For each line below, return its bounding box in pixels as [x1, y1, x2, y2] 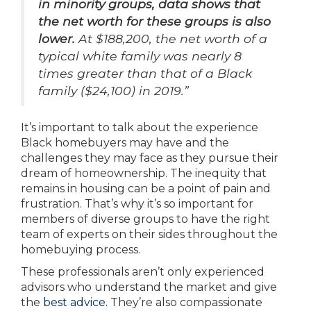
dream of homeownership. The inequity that [21, 167, 267, 180]
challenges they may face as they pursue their [21, 151, 278, 165]
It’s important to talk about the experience [21, 121, 258, 135]
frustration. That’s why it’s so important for [21, 197, 253, 211]
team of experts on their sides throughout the [21, 228, 278, 242]
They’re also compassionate [108, 296, 262, 310]
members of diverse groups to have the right [21, 212, 270, 226]
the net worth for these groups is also [38, 14, 271, 29]
